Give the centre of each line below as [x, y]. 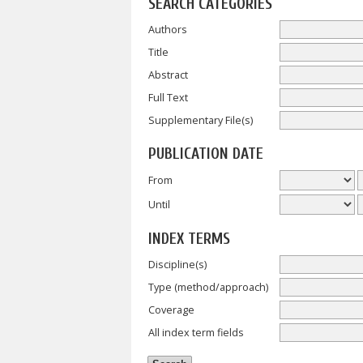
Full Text [168, 97]
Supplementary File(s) [201, 120]
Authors [168, 29]
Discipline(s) [177, 264]
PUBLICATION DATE [206, 154]
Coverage [171, 310]
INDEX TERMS [189, 239]
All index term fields [196, 332]
